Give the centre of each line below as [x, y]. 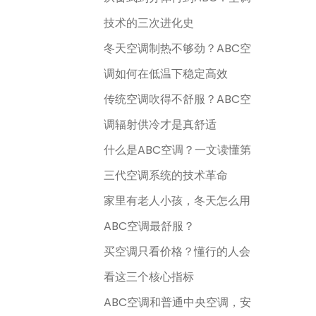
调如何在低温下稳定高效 [166, 74]
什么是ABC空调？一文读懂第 [177, 150]
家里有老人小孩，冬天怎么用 [177, 201]
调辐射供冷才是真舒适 [160, 124]
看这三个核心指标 [149, 277]
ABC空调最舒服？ [149, 226]
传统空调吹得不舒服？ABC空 [177, 99]
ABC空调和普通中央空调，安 [177, 302]
